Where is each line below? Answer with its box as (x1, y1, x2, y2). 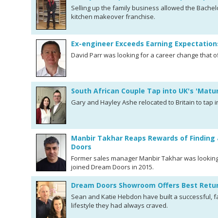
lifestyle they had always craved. (71, 201, 168, 210)
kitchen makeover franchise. (71, 12, 155, 21)
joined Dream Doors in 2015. (71, 163, 154, 171)
